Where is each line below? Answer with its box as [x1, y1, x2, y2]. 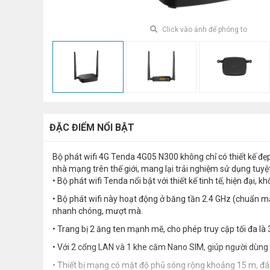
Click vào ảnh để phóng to [160, 25, 247, 34]
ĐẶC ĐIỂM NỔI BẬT [49, 121, 134, 133]
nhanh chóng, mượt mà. [52, 206, 143, 216]
